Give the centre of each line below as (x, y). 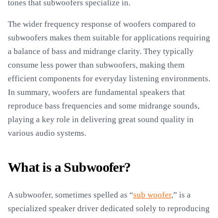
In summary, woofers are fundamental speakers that (96, 92)
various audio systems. (47, 133)
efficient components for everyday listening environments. (109, 79)
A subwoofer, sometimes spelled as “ (71, 195)
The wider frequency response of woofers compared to (102, 24)
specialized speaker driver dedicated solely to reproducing (109, 209)
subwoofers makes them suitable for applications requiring (109, 38)
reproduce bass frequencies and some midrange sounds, (104, 106)
